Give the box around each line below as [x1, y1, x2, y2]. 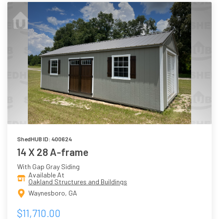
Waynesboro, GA [28, 188, 77, 197]
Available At [28, 170, 65, 179]
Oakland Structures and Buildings [28, 177, 127, 186]
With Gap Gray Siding [17, 162, 80, 171]
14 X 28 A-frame [17, 145, 88, 158]
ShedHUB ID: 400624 [17, 135, 72, 142]
